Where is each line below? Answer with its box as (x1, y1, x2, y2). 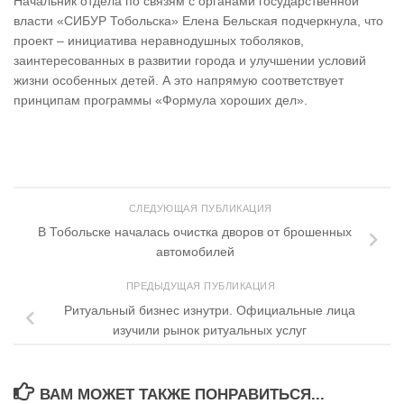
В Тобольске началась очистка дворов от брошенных (38, 225, 352, 240)
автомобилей (155, 244, 234, 260)
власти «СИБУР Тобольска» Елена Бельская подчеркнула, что (14, 14, 383, 29)
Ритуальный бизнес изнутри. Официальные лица (63, 302, 355, 317)
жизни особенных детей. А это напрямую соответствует (14, 73, 344, 88)
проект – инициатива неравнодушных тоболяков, (14, 33, 304, 49)
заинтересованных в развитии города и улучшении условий (14, 53, 366, 69)
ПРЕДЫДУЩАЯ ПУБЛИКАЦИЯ (125, 280, 279, 292)
